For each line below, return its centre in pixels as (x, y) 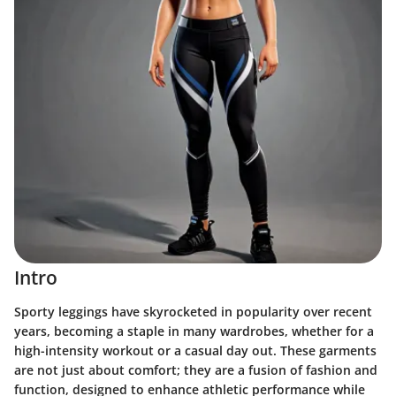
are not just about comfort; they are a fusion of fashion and (196, 369)
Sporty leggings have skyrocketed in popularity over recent (193, 311)
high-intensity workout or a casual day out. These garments (195, 350)
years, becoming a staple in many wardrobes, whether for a (194, 331)
